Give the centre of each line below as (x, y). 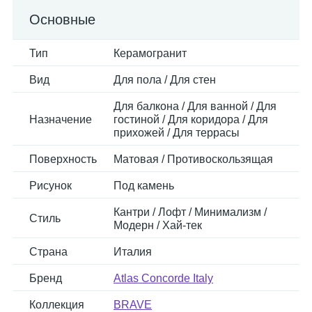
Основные (62, 19)
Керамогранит (150, 53)
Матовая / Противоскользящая (193, 159)
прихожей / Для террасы (177, 133)
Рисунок (50, 186)
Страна (48, 252)
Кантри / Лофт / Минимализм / (190, 212)
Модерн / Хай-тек (158, 225)
